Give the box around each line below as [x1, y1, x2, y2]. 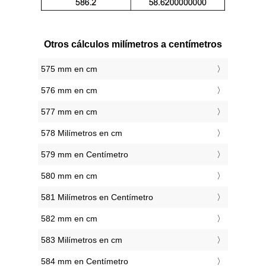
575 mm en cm [41, 64, 97, 74]
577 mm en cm [41, 107, 97, 117]
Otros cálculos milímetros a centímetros [44, 39, 222, 50]
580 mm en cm [41, 171, 97, 181]
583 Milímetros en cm [41, 235, 122, 245]
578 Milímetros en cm [41, 128, 122, 138]
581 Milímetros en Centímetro [41, 192, 153, 202]
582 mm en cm [41, 214, 97, 224]
